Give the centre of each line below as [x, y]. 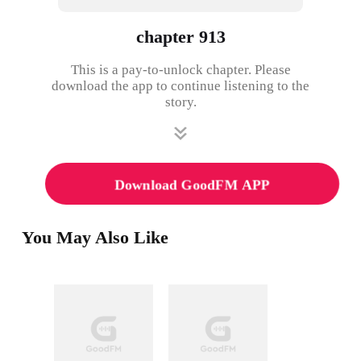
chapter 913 [180, 37]
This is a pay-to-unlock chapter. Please [180, 69]
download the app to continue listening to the [180, 85]
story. [180, 102]
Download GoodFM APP [192, 184]
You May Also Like [95, 238]
